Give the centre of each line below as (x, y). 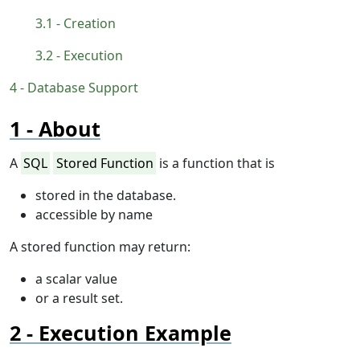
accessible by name (94, 215)
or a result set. (79, 299)
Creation (90, 24)
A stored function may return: (100, 247)
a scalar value (76, 279)
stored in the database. (106, 196)
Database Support (83, 88)
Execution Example (135, 333)
